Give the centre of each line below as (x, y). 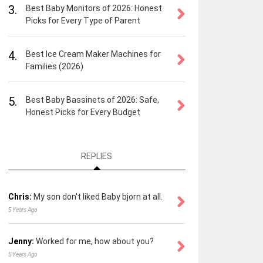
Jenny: (21, 242)
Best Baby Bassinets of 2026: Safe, (92, 100)
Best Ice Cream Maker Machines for (93, 54)
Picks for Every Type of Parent (83, 21)
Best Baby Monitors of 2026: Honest (94, 8)
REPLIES (97, 156)
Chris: (20, 197)
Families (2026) (54, 66)
